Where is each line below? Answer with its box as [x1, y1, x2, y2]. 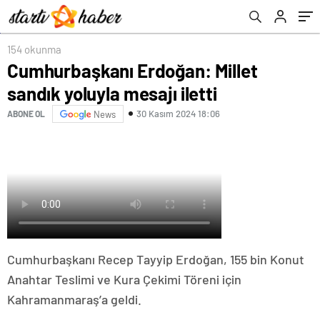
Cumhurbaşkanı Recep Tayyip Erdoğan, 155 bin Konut [7, 251, 304, 267]
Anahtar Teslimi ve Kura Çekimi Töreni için [7, 271, 241, 287]
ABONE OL [7, 109, 45, 119]
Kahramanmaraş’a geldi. [7, 291, 141, 307]
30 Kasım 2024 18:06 [136, 108, 220, 120]
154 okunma [7, 42, 61, 56]
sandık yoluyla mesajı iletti [7, 81, 217, 104]
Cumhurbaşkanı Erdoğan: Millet [7, 59, 258, 81]
